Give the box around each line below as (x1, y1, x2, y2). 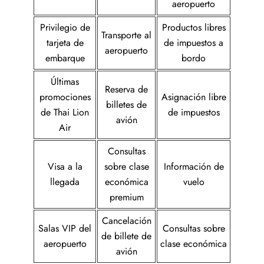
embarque (45, 51, 85, 65)
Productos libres (161, 21, 226, 35)
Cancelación (101, 214, 151, 228)
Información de (163, 160, 224, 174)
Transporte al (101, 28, 151, 42)
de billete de (101, 229, 151, 243)
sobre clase (104, 160, 149, 174)
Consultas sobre (162, 222, 225, 236)
